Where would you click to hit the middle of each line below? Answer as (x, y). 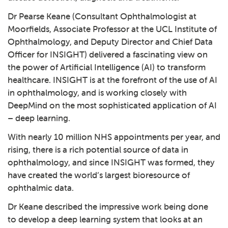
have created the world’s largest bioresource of (99, 175)
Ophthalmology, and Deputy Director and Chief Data (110, 42)
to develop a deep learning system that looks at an (105, 219)
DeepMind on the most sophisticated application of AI (112, 105)
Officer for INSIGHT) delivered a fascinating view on (108, 54)
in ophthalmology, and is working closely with (97, 93)
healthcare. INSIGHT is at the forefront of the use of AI (112, 80)
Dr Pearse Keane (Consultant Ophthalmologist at (102, 16)
